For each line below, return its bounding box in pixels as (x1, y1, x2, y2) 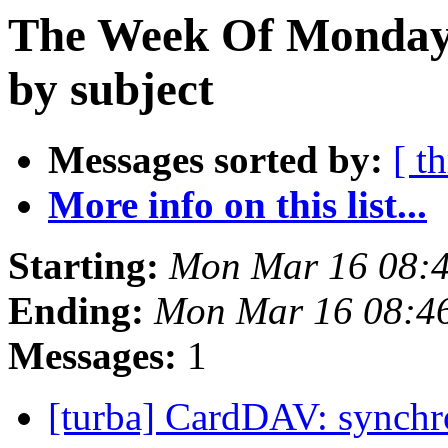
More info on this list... (48, 183, 427, 227)
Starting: (8, 244, 159, 288)
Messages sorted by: (48, 138, 383, 182)
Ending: (8, 289, 144, 333)
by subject (8, 63, 214, 115)
